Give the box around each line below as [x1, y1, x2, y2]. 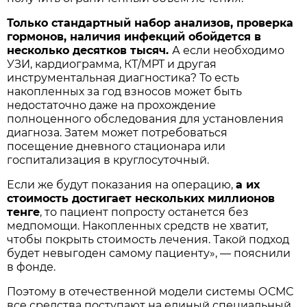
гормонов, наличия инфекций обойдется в [7, 30, 262, 44]
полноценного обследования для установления [7, 112, 284, 126]
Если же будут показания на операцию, [7, 178, 236, 192]
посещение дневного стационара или [7, 140, 226, 153]
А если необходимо [172, 44, 285, 58]
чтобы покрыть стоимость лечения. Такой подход [7, 233, 290, 247]
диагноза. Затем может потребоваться [7, 126, 228, 140]
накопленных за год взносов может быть [7, 85, 243, 99]
